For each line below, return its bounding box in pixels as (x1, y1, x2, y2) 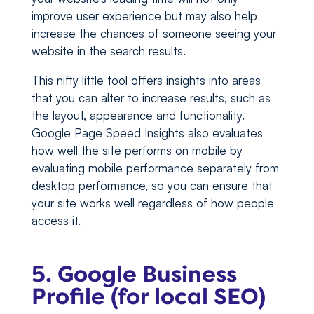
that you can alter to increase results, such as (31, 90, 271, 106)
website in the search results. (31, 43, 186, 59)
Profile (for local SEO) (31, 282, 266, 312)
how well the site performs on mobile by (31, 143, 243, 158)
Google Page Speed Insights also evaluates (31, 125, 263, 141)
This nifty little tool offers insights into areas (31, 73, 261, 88)
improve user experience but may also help (31, 8, 257, 24)
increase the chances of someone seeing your (31, 26, 276, 41)
